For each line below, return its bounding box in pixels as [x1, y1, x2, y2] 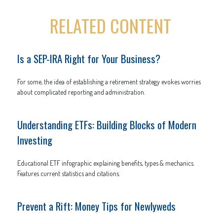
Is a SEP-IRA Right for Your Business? [17, 51, 160, 67]
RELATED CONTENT [50, 12, 171, 39]
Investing [17, 132, 52, 148]
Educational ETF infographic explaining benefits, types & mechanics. [17, 159, 194, 168]
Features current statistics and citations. [17, 169, 120, 178]
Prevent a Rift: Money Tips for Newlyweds [17, 198, 176, 214]
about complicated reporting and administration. [17, 88, 145, 97]
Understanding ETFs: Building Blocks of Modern [17, 117, 196, 133]
